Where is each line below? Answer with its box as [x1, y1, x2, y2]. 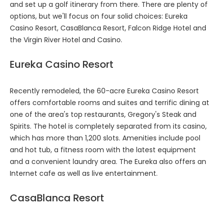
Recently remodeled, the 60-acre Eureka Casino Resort [10, 85, 199, 96]
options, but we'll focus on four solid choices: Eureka [10, 11, 188, 21]
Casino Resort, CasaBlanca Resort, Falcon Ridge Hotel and [10, 23, 206, 33]
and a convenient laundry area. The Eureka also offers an [10, 156, 206, 166]
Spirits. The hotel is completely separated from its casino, [10, 121, 207, 131]
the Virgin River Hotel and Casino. [10, 34, 122, 45]
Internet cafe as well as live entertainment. [10, 168, 158, 178]
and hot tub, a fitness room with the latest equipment [10, 144, 196, 155]
